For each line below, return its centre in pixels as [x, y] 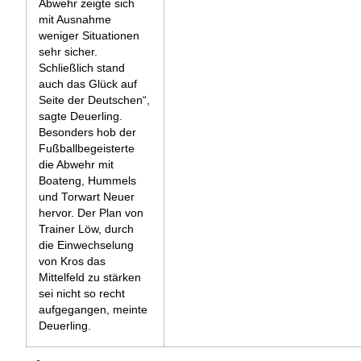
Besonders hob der [87, 132]
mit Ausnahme [75, 19]
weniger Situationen [89, 35]
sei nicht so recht [82, 293]
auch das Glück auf [88, 84]
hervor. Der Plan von [91, 213]
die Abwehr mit [76, 164]
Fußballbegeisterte [87, 148]
